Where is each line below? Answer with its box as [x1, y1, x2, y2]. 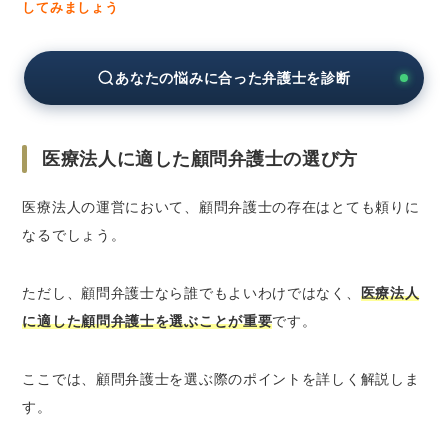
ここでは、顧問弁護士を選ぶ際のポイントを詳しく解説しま [22, 371, 420, 387]
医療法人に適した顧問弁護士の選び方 [42, 149, 358, 169]
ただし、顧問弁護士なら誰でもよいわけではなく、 [22, 285, 361, 301]
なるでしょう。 [22, 227, 126, 243]
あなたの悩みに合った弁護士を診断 [115, 70, 351, 86]
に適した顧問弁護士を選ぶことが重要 [22, 313, 273, 329]
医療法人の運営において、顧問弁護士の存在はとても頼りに [22, 199, 420, 215]
